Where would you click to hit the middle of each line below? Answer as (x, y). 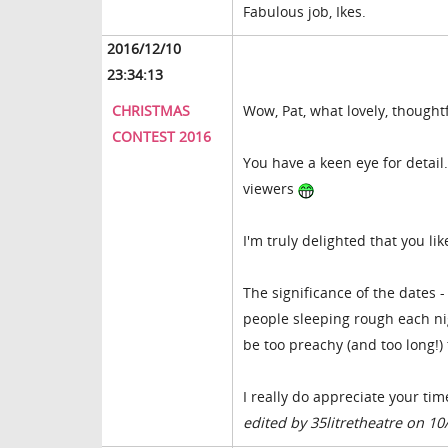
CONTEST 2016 (161, 137)
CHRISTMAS (151, 111)
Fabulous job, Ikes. (304, 12)
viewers (270, 189)
